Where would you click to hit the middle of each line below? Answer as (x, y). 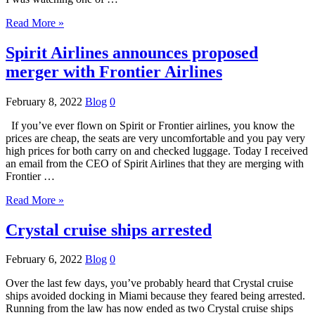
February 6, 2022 (44, 259)
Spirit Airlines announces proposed (132, 52)
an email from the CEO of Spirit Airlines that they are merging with (155, 163)
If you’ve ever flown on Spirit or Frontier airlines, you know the (150, 125)
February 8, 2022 (44, 101)
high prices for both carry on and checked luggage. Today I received (157, 150)
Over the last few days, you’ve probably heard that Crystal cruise (149, 283)
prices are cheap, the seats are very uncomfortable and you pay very (155, 138)
